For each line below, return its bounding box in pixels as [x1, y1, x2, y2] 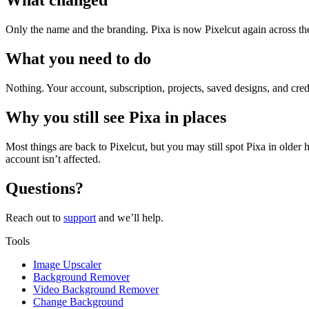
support [63, 211, 96, 223]
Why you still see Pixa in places [6, 108, 226, 127]
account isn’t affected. [6, 153, 101, 165]
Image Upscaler [33, 258, 101, 270]
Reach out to [6, 211, 63, 223]
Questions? [6, 179, 83, 197]
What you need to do [6, 50, 151, 68]
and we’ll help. [96, 211, 163, 223]
